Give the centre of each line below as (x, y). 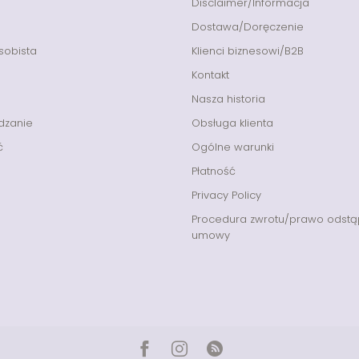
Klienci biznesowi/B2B (248, 50)
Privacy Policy (226, 195)
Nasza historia (228, 99)
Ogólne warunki (233, 147)
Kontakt (210, 75)
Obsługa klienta (232, 123)
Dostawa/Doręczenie (248, 26)
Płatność (214, 171)
